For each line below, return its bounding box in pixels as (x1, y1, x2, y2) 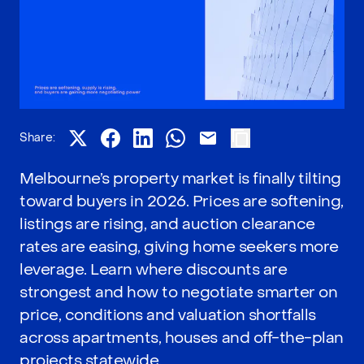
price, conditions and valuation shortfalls (19, 304, 316, 325)
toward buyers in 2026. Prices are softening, (19, 190, 344, 211)
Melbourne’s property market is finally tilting (19, 167, 341, 188)
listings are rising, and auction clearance (19, 213, 315, 234)
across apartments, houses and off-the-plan (19, 327, 344, 348)
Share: (19, 129, 55, 145)
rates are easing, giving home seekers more (19, 236, 339, 257)
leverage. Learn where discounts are (19, 258, 288, 279)
